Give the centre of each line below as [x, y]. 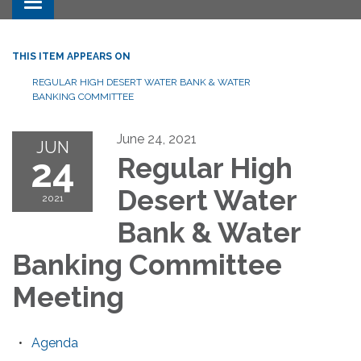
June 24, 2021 [157, 139]
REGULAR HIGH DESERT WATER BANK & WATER [141, 82]
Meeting [68, 297]
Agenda [55, 342]
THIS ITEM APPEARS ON [71, 56]
